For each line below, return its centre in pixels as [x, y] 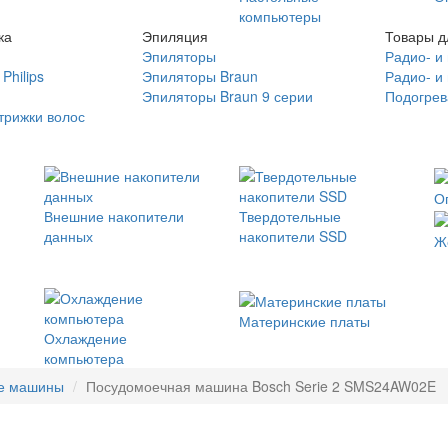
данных [68, 236]
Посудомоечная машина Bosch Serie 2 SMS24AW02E [261, 386]
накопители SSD [293, 236]
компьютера [84, 358]
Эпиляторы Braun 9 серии [227, 96]
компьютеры [280, 16]
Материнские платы [304, 320]
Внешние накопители [114, 216]
